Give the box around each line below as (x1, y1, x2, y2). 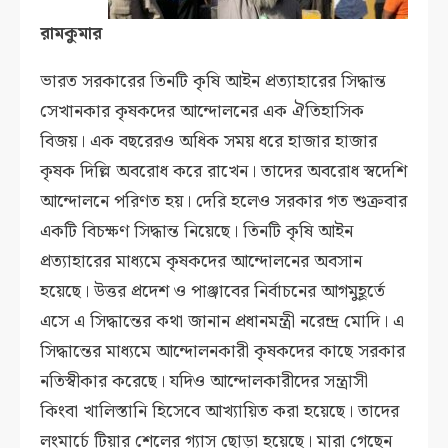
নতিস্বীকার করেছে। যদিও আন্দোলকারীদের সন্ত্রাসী (40, 367, 369, 397)
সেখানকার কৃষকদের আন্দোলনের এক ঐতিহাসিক (40, 97, 365, 127)
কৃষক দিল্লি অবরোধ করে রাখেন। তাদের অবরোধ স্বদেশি (40, 157, 408, 187)
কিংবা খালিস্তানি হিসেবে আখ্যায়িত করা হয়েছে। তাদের (40, 397, 400, 427)
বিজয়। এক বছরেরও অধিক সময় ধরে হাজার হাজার (40, 127, 378, 157)
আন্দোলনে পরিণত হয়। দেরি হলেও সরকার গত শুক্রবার (40, 187, 408, 217)
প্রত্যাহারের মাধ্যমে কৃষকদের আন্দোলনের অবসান (40, 247, 363, 277)
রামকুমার (40, 19, 103, 49)
